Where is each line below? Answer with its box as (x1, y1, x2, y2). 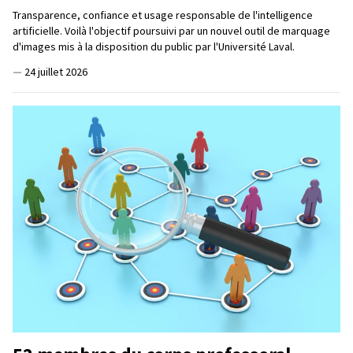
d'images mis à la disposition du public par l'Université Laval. (13, 39, 295, 54)
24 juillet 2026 (24, 64, 87, 79)
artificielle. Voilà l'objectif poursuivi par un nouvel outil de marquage (13, 23, 330, 38)
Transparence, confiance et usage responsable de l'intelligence (13, 7, 313, 22)
